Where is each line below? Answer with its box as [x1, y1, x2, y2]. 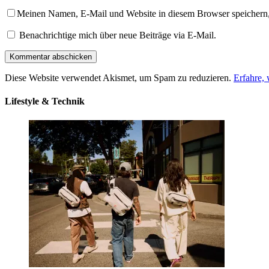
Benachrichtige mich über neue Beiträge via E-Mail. [19, 30, 216, 41]
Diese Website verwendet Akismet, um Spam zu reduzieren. [5, 73, 234, 83]
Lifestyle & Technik [5, 96, 85, 107]
